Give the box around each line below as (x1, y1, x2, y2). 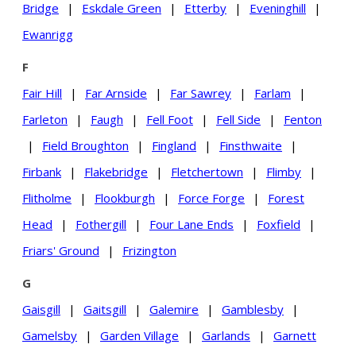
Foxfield (257, 215, 300, 232)
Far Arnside (85, 84, 147, 101)
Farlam (254, 84, 291, 101)
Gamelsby (22, 327, 77, 343)
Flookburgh (95, 189, 155, 206)
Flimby (266, 163, 301, 180)
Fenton (284, 110, 322, 127)
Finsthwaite (219, 137, 282, 153)
